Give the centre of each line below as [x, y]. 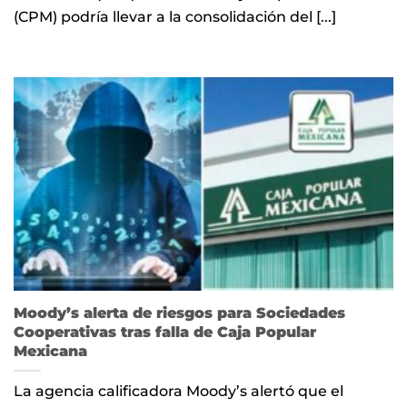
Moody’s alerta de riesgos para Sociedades [179, 313]
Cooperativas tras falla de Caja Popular [165, 332]
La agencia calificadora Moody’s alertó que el [179, 391]
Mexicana [50, 351]
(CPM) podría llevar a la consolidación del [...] [175, 16]
